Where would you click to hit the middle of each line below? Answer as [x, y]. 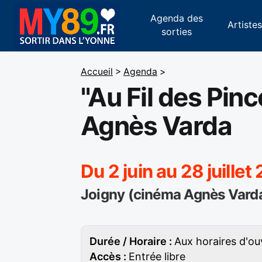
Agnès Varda [156, 126]
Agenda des [176, 18]
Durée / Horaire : [132, 241]
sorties [176, 31]
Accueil [97, 72]
